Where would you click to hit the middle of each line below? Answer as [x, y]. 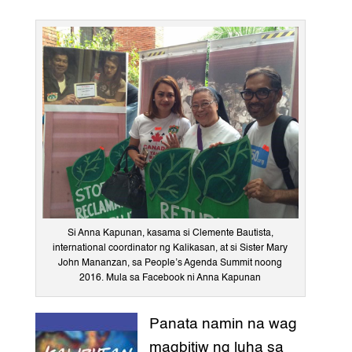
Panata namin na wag [223, 324]
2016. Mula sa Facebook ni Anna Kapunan [170, 279]
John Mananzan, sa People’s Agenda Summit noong [170, 264]
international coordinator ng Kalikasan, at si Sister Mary [170, 249]
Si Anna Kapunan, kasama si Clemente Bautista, [170, 234]
